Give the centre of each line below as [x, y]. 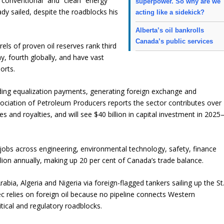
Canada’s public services [174, 41]
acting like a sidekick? [170, 12]
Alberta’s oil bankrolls [170, 30]
